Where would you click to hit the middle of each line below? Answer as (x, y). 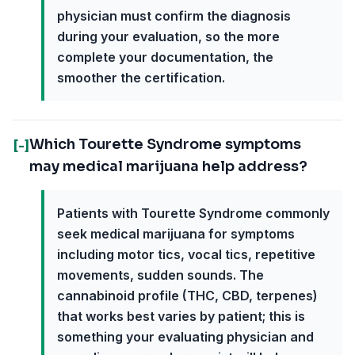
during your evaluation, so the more (168, 36)
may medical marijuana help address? (168, 166)
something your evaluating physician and (185, 337)
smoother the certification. (141, 78)
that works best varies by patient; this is (181, 316)
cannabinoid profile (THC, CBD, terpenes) (187, 296)
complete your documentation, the (165, 57)
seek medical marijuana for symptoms (176, 234)
